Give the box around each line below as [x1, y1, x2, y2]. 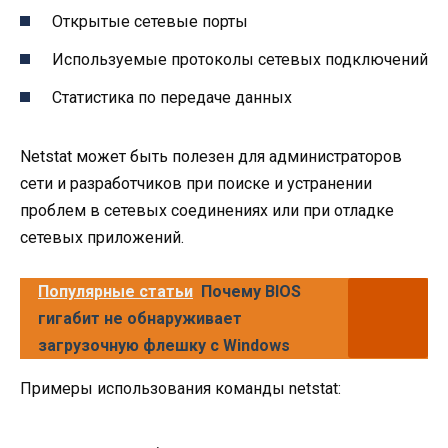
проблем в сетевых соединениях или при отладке [20, 201, 394, 221]
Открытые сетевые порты [52, 11, 248, 31]
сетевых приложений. [20, 228, 184, 248]
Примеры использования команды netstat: [20, 379, 341, 399]
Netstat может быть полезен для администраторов [20, 147, 402, 167]
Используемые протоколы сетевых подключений [52, 50, 428, 70]
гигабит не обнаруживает [38, 309, 242, 329]
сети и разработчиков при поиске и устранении [20, 174, 372, 194]
